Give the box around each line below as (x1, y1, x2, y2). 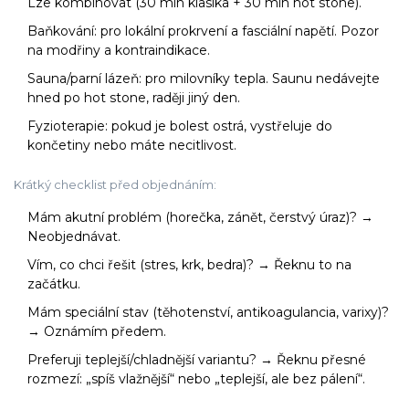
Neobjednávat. (27, 228, 121, 246)
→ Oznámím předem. (27, 323, 166, 341)
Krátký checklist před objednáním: (14, 177, 216, 193)
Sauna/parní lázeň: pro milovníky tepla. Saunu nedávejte (27, 70, 380, 88)
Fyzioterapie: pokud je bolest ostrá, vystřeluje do (27, 118, 332, 135)
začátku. (27, 276, 80, 293)
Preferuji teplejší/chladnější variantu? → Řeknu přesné (27, 351, 366, 369)
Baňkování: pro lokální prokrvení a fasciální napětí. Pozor (27, 23, 379, 40)
